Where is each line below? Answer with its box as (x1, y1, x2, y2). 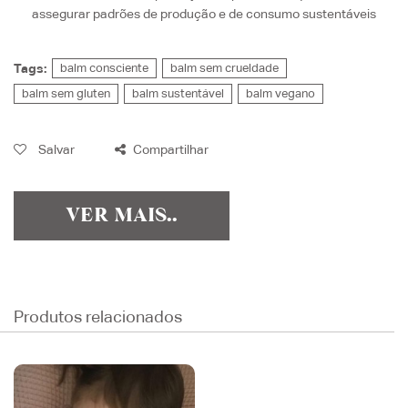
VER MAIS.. (66, 206, 178, 227)
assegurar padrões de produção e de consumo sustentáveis (32, 5, 376, 21)
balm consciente (60, 60, 148, 75)
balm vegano (246, 86, 315, 100)
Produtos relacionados (14, 307, 182, 327)
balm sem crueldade (170, 60, 279, 75)
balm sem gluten (22, 86, 110, 100)
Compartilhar (130, 142, 209, 158)
